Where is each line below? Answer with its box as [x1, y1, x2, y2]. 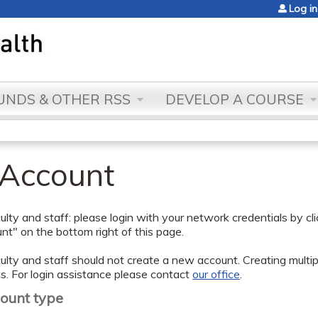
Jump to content [119, 1, 199, 16]
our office [192, 267, 241, 281]
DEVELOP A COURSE [165, 91, 304, 108]
